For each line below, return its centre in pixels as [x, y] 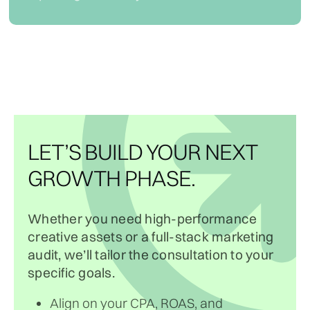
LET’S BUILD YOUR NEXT [143, 152]
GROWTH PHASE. [111, 178]
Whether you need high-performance [143, 218]
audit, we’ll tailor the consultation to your [151, 254]
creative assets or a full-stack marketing [151, 236]
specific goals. [71, 272]
